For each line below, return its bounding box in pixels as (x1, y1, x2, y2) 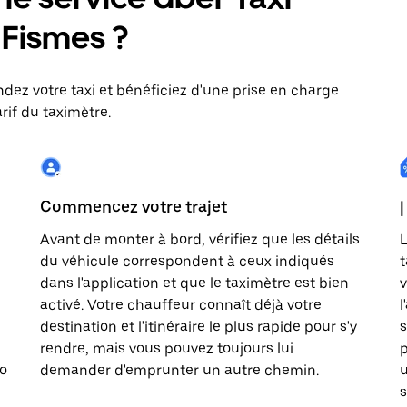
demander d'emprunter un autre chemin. (40, 362, 319, 379)
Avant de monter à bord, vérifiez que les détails (40, 231, 360, 248)
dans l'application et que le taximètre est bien (40, 274, 349, 292)
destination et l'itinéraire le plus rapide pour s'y (40, 318, 357, 335)
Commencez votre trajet (40, 197, 227, 216)
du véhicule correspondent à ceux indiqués (40, 253, 334, 270)
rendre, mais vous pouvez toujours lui (40, 340, 293, 357)
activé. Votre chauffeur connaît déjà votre (40, 296, 322, 313)
